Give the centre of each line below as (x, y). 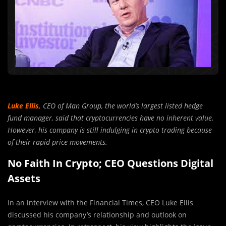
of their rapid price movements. (58, 142)
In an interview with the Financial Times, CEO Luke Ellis (100, 203)
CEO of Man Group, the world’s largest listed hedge (122, 106)
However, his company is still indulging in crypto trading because (110, 130)
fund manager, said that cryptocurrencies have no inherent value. (111, 118)
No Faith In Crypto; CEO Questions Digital (110, 163)
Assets (24, 178)
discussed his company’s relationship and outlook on (97, 215)
